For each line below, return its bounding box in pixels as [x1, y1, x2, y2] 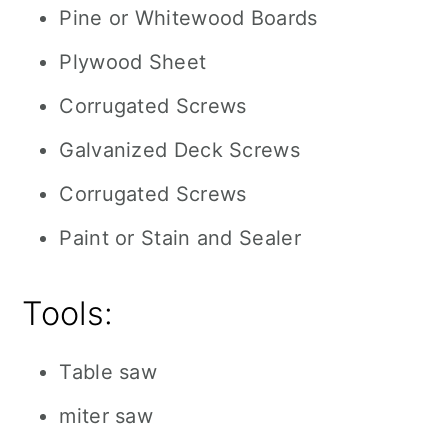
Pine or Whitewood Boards [59, 6, 318, 30]
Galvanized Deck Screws [59, 138, 300, 162]
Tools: [22, 294, 114, 333]
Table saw [59, 360, 158, 384]
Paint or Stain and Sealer [59, 226, 301, 250]
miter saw [59, 404, 154, 428]
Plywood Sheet [59, 50, 207, 74]
